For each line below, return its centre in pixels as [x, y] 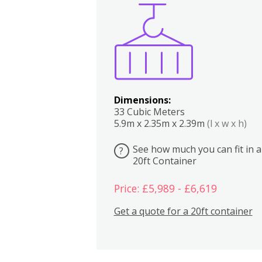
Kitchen [201, 21]
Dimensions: [142, 100]
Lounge [247, 21]
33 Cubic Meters [149, 111]
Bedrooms [224, 21]
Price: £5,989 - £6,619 [165, 189]
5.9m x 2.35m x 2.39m [160, 123]
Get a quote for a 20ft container [183, 211]
